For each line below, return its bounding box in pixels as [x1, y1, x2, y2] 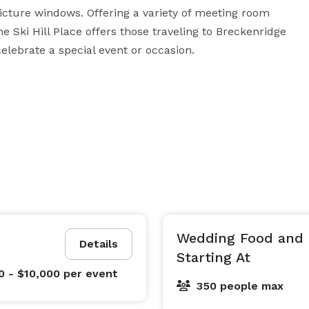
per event [63, 267, 118, 280]
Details [79, 237, 118, 250]
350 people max [197, 279, 283, 292]
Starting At [177, 249, 250, 266]
